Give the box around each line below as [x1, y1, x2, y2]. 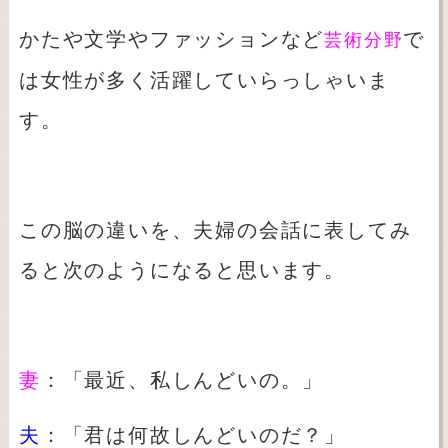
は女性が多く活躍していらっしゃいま [18, 69, 390, 92]
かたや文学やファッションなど [18, 28, 325, 51]
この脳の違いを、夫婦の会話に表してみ [18, 219, 412, 242]
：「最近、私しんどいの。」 [40, 369, 325, 392]
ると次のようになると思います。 [18, 259, 346, 282]
